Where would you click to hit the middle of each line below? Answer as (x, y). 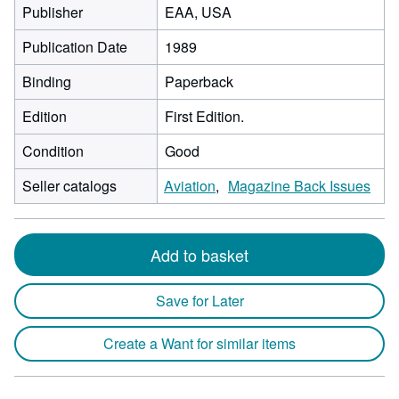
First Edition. (204, 116)
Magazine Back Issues (299, 186)
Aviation (190, 186)
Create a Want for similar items (199, 343)
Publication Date (75, 47)
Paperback (199, 81)
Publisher (53, 12)
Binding (47, 81)
